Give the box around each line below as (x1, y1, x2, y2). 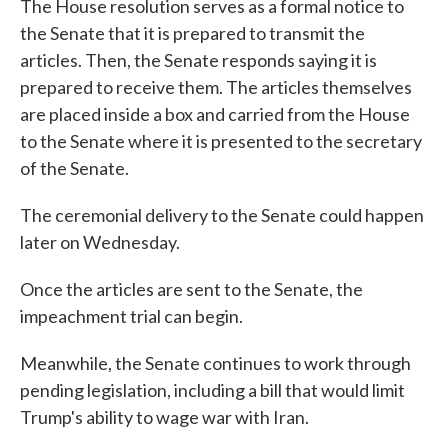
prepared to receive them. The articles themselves (20, 76, 412, 98)
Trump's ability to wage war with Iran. (20, 406, 309, 428)
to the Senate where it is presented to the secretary (20, 130, 422, 152)
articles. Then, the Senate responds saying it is (20, 49, 377, 71)
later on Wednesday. (20, 231, 180, 253)
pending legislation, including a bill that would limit (20, 379, 405, 401)
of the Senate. (20, 157, 129, 179)
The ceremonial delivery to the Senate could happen (20, 204, 424, 226)
